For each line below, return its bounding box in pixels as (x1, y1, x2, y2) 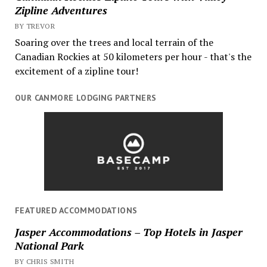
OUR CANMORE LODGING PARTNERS (14, 92, 157, 103)
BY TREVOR (14, 21, 55, 30)
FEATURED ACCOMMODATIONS (14, 205, 138, 216)
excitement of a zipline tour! (14, 64, 138, 77)
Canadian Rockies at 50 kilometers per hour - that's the (14, 49, 252, 63)
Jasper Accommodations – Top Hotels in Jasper (14, 225, 243, 240)
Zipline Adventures (14, 2, 107, 17)
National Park (14, 238, 84, 253)
